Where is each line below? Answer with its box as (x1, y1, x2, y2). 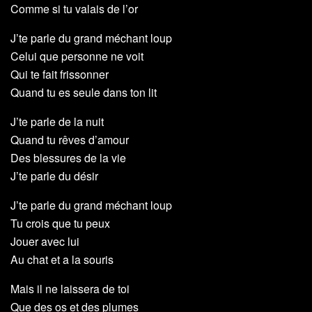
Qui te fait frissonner (10, 66, 109, 83)
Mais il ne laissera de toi (10, 281, 130, 297)
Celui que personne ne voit (10, 48, 143, 65)
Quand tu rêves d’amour (10, 132, 129, 148)
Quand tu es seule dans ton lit (10, 84, 157, 101)
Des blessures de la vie (10, 150, 126, 166)
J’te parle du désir (10, 168, 98, 185)
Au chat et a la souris (10, 251, 114, 268)
